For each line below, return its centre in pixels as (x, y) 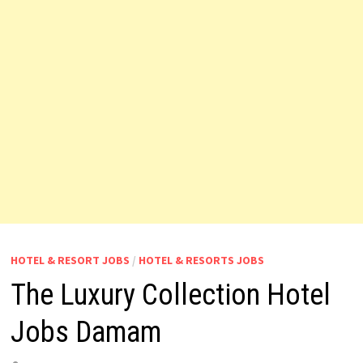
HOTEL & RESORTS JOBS (201, 260)
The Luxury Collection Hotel (170, 295)
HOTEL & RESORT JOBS (70, 260)
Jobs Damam (85, 332)
